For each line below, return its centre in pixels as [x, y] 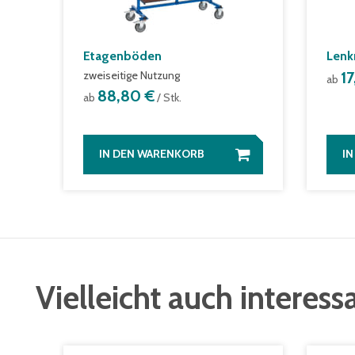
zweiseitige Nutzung [132, 76]
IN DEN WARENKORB [152, 154]
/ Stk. [168, 98]
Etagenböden [122, 56]
